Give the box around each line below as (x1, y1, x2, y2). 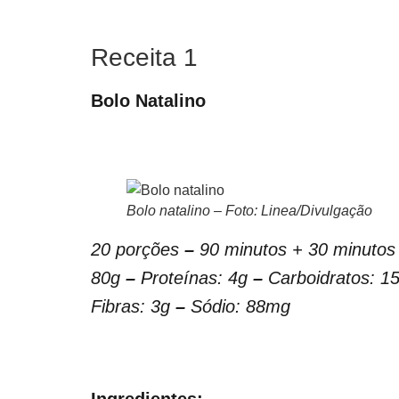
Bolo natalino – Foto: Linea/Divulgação (126, 203, 372, 219)
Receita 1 (91, 44, 198, 72)
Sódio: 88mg (185, 297, 290, 317)
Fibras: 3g (91, 297, 175, 317)
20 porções (91, 240, 184, 260)
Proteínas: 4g (135, 268, 253, 289)
